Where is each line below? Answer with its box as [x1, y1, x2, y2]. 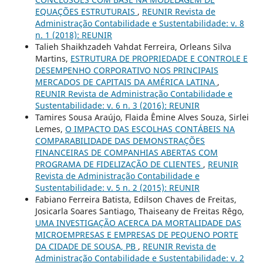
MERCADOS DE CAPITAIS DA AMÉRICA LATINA [35, 76, 217, 87]
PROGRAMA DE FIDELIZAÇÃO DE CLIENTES [35, 158, 203, 170]
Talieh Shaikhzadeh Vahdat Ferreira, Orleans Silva [35, 41, 231, 52]
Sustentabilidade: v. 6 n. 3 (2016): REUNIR [35, 99, 200, 111]
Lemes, [35, 123, 65, 134]
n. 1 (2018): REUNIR [35, 29, 112, 41]
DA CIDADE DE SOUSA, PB [35, 240, 138, 252]
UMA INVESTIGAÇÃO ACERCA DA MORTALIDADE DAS [35, 217, 241, 228]
